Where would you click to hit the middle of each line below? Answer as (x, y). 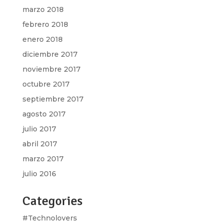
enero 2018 (42, 39)
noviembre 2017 (51, 69)
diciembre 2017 (50, 54)
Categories (52, 201)
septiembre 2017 (53, 99)
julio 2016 (39, 174)
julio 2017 (39, 129)
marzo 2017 (43, 159)
